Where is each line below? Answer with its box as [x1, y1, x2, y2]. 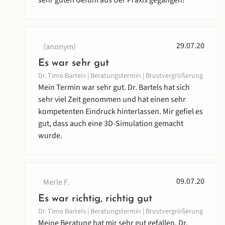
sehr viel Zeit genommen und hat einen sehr [38, 94, 186, 105]
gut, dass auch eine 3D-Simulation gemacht [38, 118, 183, 130]
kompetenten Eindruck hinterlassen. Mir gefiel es [38, 106, 203, 118]
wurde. [38, 130, 62, 142]
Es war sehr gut [38, 58, 109, 69]
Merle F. [43, 177, 69, 188]
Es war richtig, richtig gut [38, 194, 152, 204]
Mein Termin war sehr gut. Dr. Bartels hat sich [38, 82, 190, 93]
